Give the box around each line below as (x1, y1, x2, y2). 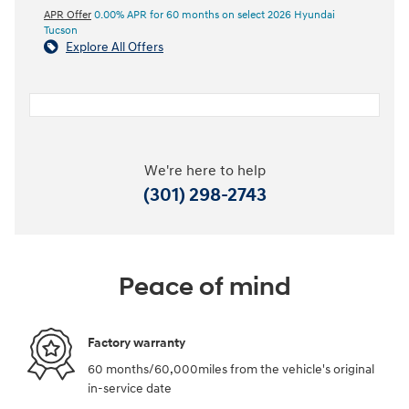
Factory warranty (88, 334, 185, 351)
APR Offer (44, 8, 91, 23)
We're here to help (143, 163, 266, 181)
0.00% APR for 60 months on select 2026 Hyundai (91, 8, 335, 23)
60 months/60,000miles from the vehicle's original (88, 362, 374, 378)
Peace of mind (118, 271, 291, 304)
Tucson (44, 24, 78, 38)
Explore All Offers (66, 39, 163, 56)
